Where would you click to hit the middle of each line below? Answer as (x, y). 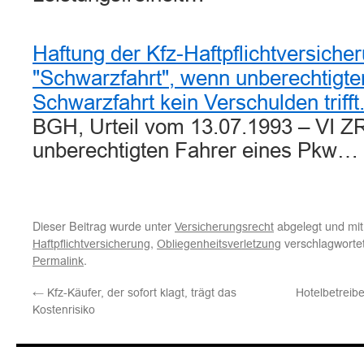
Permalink (58, 261)
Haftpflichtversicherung (91, 244)
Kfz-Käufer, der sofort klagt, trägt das (140, 292)
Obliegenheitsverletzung (219, 244)
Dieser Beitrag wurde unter (104, 225)
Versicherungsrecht (224, 227)
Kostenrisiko (64, 310)
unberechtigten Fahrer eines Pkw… (195, 150)
